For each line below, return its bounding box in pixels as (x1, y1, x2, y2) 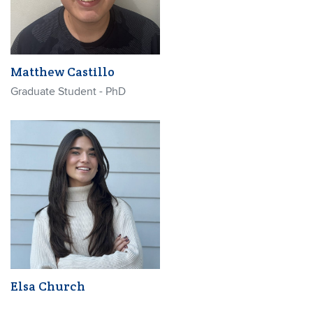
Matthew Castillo (10, 63, 115, 80)
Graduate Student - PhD (10, 84, 126, 99)
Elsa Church (10, 278, 85, 294)
